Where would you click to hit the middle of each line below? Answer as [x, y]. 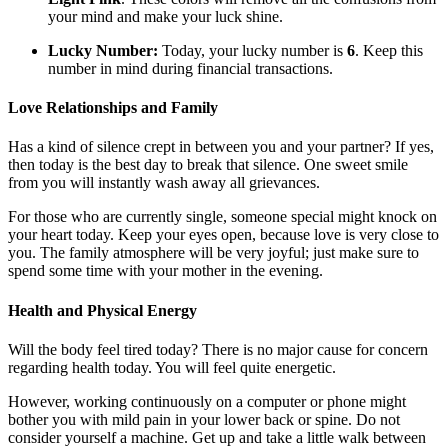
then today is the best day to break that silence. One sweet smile [208, 165]
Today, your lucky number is [252, 50]
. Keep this [389, 50]
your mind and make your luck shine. [165, 16]
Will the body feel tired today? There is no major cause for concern [218, 349]
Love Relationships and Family [113, 108]
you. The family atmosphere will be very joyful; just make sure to [213, 253]
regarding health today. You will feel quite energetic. [172, 367]
